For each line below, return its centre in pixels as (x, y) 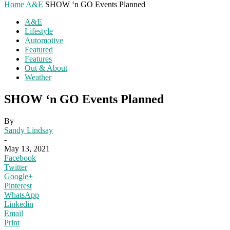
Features (38, 59)
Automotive (44, 40)
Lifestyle (39, 31)
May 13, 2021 (27, 148)
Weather (38, 77)
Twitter (16, 167)
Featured (39, 50)
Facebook (20, 158)
